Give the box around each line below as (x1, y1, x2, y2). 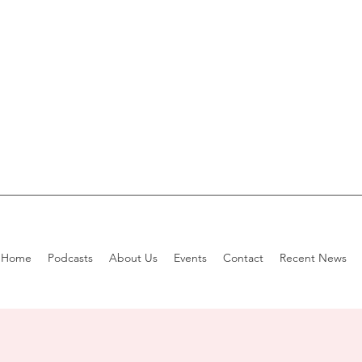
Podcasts (48, 250, 93, 265)
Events (174, 250, 207, 265)
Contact (223, 250, 263, 265)
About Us (109, 250, 158, 265)
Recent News (280, 250, 347, 265)
